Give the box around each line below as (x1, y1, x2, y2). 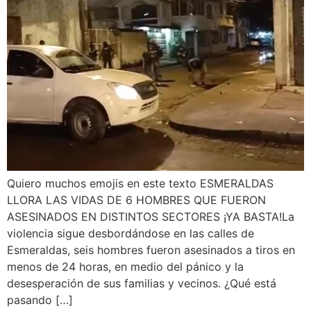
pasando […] (7, 292, 73, 307)
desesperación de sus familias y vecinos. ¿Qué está (7, 276, 276, 290)
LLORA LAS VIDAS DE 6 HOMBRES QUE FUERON (7, 192, 266, 207)
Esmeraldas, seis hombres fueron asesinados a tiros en (7, 242, 295, 257)
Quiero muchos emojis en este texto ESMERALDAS (7, 176, 274, 190)
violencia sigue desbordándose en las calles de (7, 226, 254, 240)
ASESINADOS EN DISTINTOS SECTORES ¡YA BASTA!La (7, 209, 294, 224)
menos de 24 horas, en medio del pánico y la (7, 259, 244, 274)
